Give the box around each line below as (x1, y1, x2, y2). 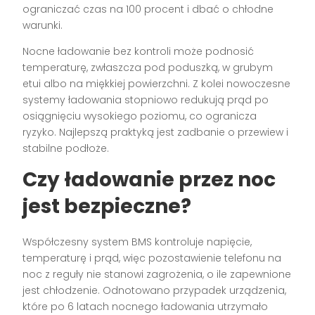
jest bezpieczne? (22, 193, 192, 221)
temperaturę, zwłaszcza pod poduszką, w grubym (22, 60, 274, 75)
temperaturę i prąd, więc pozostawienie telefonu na (22, 251, 282, 266)
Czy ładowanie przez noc (22, 166, 276, 194)
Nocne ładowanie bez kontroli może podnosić (22, 44, 255, 59)
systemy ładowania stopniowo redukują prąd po (22, 93, 269, 108)
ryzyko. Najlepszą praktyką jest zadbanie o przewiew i (22, 125, 289, 140)
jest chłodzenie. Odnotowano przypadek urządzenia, (22, 283, 287, 298)
